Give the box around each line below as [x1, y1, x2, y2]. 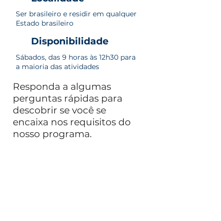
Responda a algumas [13, 81, 111, 92]
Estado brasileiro [16, 19, 74, 28]
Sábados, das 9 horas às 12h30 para [16, 53, 136, 62]
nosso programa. [13, 128, 92, 140]
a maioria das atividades [16, 62, 99, 71]
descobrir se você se [13, 105, 106, 116]
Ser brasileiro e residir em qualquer [16, 9, 137, 18]
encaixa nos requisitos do [13, 116, 131, 128]
